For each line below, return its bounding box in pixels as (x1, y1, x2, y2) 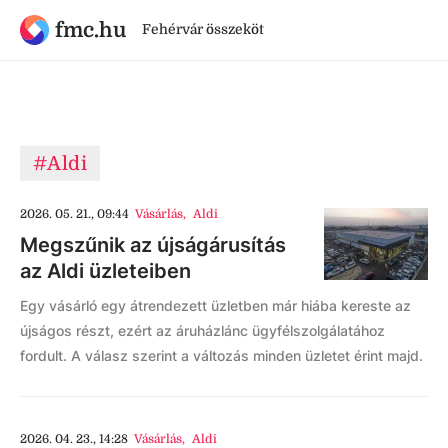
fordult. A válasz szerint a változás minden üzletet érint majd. (20, 347, 423, 364)
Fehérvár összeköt (141, 21, 264, 37)
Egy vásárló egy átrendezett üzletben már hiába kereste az (20, 297, 411, 314)
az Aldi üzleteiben (20, 259, 191, 283)
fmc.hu (54, 17, 126, 42)
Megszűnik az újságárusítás (20, 233, 286, 257)
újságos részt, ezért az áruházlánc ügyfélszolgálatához (20, 322, 385, 339)
